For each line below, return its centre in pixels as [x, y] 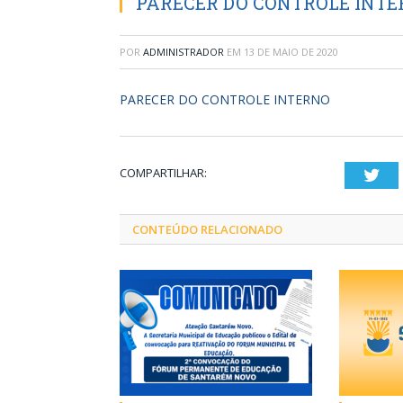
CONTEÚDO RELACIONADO [207, 229]
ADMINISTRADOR [184, 51]
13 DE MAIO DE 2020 [291, 51]
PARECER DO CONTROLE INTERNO [225, 99]
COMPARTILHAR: [163, 172]
